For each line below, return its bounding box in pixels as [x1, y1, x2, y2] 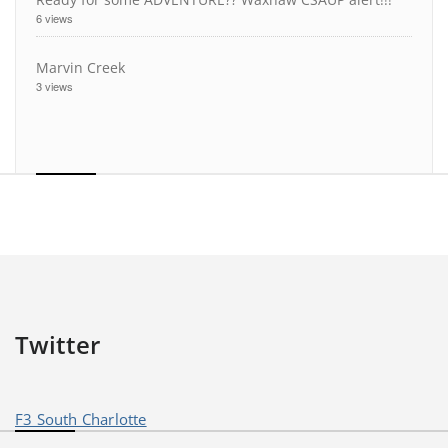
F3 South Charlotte [15, 409, 147, 430]
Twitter [15, 328, 100, 362]
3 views [36, 78, 73, 95]
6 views [36, 10, 73, 27]
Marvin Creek [36, 58, 125, 78]
